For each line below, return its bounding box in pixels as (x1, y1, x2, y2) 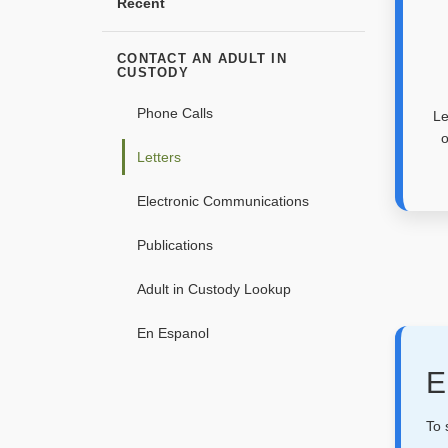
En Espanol (137, 324, 209, 341)
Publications (137, 236, 213, 253)
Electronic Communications (137, 192, 309, 209)
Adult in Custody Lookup (137, 280, 291, 297)
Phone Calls (137, 104, 213, 121)
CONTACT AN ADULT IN (117, 50, 287, 66)
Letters (137, 148, 181, 165)
